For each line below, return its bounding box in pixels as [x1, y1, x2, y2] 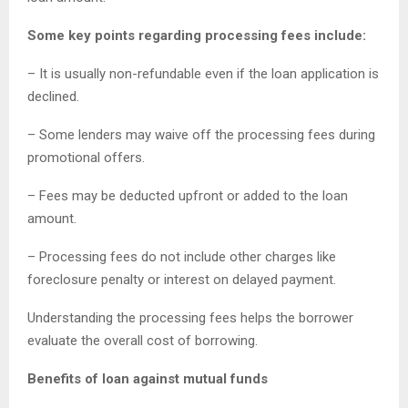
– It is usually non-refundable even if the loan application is [27, 66, 379, 83]
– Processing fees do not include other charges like [27, 249, 336, 266]
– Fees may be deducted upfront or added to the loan [27, 188, 348, 205]
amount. [27, 210, 76, 228]
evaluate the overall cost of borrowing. [27, 332, 258, 350]
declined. [27, 88, 79, 106]
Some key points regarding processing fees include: [27, 27, 366, 45]
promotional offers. [27, 149, 145, 167]
